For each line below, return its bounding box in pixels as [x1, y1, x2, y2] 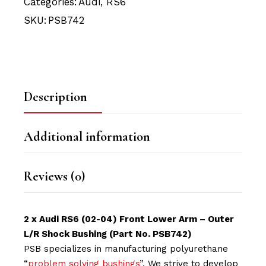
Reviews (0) [24, 169, 85, 185]
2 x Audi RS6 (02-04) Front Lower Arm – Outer [24, 214, 235, 225]
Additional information [24, 129, 151, 145]
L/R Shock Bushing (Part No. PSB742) [24, 229, 192, 240]
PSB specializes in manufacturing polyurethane [24, 243, 229, 255]
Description [24, 89, 88, 105]
